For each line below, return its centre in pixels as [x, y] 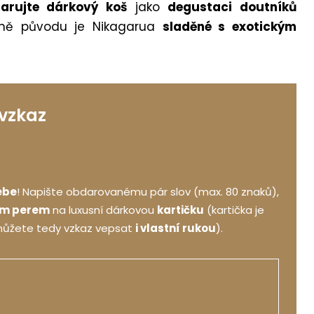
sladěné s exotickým [230, 26]
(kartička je [234, 210]
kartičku [180, 210]
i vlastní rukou [175, 228]
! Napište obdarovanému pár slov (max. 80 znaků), [148, 191]
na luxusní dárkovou [103, 210]
